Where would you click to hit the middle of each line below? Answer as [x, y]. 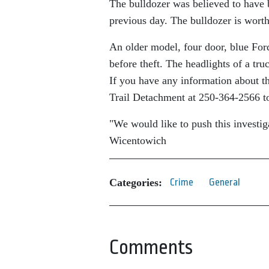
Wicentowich [138, 141]
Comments [151, 248]
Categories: [136, 182]
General [225, 183]
